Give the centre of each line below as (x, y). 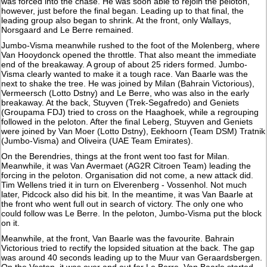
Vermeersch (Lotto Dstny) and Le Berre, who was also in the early (125, 93)
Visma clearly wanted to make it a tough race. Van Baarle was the (125, 74)
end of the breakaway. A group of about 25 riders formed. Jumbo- (125, 64)
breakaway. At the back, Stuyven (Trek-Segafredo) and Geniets (120, 102)
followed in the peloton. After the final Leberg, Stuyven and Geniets (127, 121)
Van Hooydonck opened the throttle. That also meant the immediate (129, 55)
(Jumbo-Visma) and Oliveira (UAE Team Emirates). (97, 140)
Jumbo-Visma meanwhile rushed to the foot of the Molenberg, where (131, 45)
